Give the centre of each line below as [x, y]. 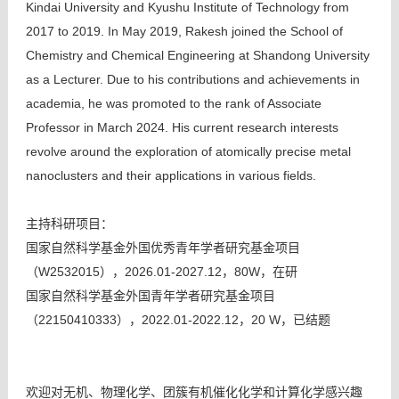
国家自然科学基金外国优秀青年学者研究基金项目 [163, 248]
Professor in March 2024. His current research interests [182, 127]
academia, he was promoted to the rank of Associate [173, 103]
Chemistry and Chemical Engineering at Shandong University [197, 55]
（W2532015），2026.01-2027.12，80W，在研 [161, 272]
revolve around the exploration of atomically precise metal [188, 151]
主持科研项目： [69, 224]
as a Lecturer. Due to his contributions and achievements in [192, 79]
